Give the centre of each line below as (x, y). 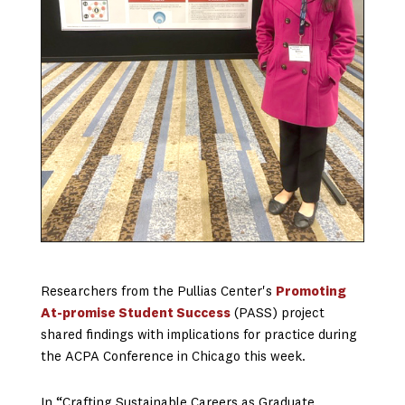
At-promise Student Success (135, 315)
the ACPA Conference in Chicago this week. (173, 358)
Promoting (311, 293)
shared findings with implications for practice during (198, 336)
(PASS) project (277, 315)
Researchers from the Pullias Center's (158, 293)
